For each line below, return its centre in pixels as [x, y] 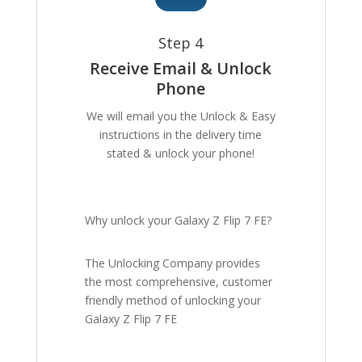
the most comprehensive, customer [179, 282]
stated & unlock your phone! [181, 154]
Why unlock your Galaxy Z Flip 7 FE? [179, 221]
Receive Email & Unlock [181, 69]
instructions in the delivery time [181, 135]
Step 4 [181, 43]
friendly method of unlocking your [173, 301]
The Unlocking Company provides [173, 263]
